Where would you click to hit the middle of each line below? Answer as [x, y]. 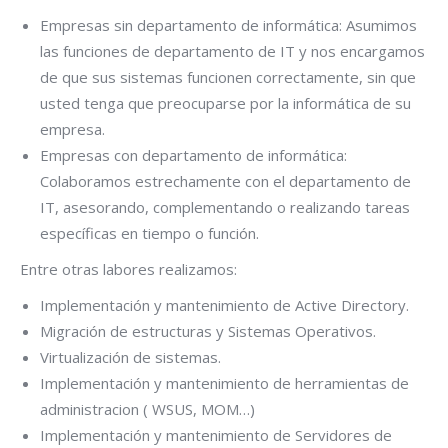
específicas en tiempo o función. [149, 232]
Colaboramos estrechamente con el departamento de [225, 180]
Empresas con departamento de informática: [193, 154]
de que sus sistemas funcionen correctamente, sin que [228, 76]
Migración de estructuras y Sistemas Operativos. [208, 330]
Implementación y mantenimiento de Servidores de [216, 434]
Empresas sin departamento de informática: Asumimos [228, 24]
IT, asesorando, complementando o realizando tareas [225, 206]
